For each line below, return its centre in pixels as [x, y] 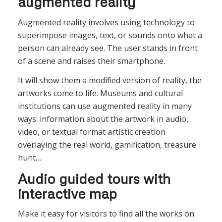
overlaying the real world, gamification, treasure [107, 145]
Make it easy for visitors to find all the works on [106, 214]
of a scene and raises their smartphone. [91, 61]
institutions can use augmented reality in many [105, 106]
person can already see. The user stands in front [108, 48]
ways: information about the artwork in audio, [103, 119]
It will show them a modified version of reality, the [110, 81]
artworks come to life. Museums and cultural [100, 93]
